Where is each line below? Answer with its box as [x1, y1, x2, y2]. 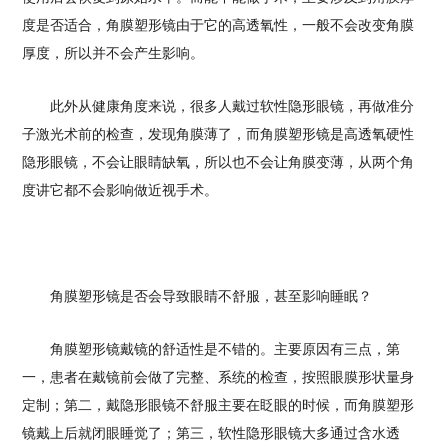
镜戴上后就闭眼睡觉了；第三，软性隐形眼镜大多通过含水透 [22, 425, 401, 442]
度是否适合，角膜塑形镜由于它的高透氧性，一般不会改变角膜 [22, 17, 415, 34]
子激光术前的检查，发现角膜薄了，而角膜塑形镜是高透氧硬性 [22, 126, 415, 143]
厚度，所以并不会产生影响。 [22, 45, 205, 62]
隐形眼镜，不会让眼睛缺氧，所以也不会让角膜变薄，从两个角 [22, 154, 415, 171]
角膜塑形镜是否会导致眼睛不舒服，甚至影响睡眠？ [22, 288, 373, 305]
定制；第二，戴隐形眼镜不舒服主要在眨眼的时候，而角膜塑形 [22, 397, 415, 414]
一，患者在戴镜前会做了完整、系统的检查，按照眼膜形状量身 [22, 369, 415, 386]
